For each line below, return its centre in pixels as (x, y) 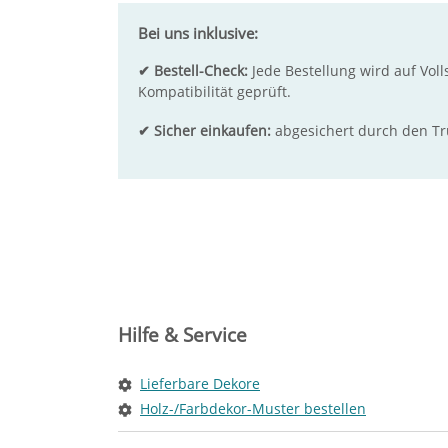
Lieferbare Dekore (200, 384)
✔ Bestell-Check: (193, 70)
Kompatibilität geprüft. (214, 91)
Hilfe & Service (182, 335)
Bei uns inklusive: (198, 33)
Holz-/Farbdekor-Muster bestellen (253, 409)
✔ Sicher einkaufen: (204, 130)
